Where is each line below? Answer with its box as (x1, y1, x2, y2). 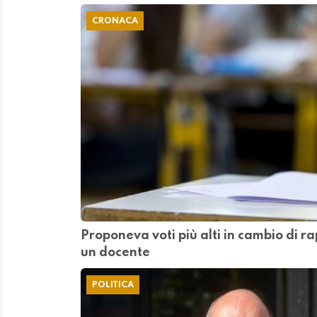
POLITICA (92, 280, 134, 290)
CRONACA (92, 16, 138, 26)
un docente (81, 246, 150, 260)
